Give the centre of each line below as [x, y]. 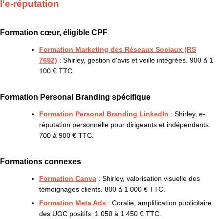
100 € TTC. [57, 71]
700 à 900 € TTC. [66, 135]
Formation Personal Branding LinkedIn [104, 114]
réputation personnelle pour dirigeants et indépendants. [125, 124]
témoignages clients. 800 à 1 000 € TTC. [102, 189]
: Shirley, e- [187, 114]
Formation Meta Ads [73, 203]
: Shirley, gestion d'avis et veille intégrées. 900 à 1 [135, 60]
